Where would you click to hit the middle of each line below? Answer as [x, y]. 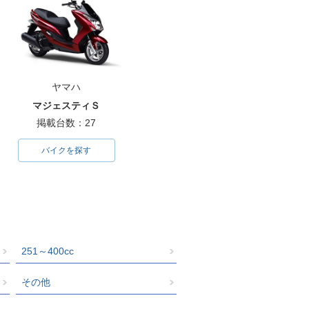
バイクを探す [67, 150]
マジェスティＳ [67, 105]
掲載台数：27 [67, 122]
